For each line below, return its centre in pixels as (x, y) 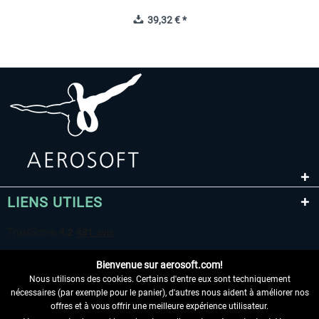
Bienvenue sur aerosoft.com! (159, 265)
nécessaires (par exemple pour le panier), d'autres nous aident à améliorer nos (159, 293)
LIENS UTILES (55, 202)
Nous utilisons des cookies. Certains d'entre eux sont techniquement (159, 279)
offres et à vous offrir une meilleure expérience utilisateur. (159, 306)
